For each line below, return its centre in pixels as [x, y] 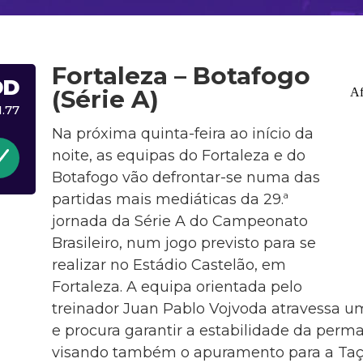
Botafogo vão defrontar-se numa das [186, 177]
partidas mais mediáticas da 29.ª [170, 199]
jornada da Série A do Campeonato [179, 221]
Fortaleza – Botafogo [181, 76]
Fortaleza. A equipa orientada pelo [177, 286]
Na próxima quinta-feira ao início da [182, 133]
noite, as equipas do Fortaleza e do [178, 155]
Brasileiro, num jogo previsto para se [184, 243]
